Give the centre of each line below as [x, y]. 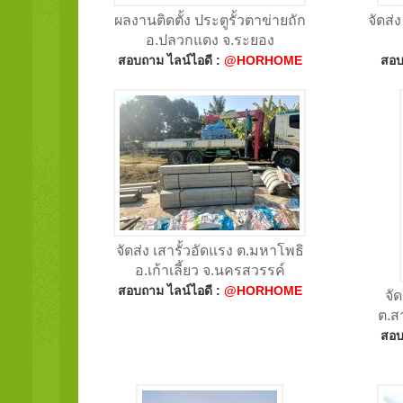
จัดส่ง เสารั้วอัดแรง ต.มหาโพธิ [210, 250]
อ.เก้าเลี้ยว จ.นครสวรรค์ [210, 270]
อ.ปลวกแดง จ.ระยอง [210, 40]
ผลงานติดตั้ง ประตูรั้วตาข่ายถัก [210, 20]
